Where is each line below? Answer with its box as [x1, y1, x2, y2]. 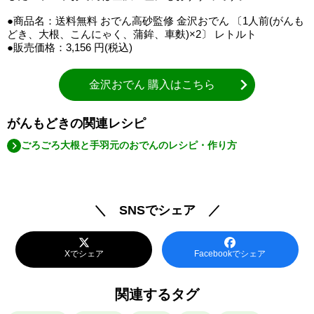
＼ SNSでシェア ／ [93, 203, 221, 218]
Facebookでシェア [194, 249, 266, 259]
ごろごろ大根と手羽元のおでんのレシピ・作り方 [21, 139, 240, 151]
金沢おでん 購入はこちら [88, 78, 215, 91]
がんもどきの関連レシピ [7, 116, 146, 131]
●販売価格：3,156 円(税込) [7, 41, 132, 54]
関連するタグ [115, 287, 199, 303]
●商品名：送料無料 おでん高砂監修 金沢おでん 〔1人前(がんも [7, 15, 304, 27]
